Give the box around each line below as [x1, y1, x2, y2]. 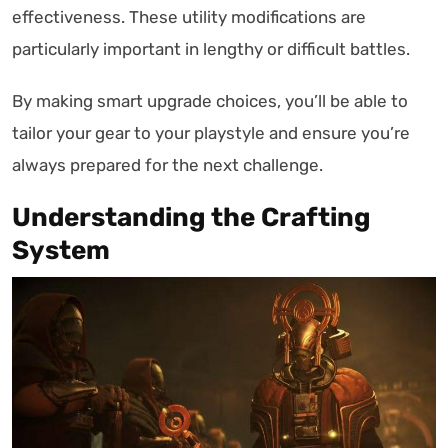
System [12, 234, 110, 266]
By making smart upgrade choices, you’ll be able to [12, 90, 408, 111]
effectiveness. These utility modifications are [12, 6, 366, 27]
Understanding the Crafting [12, 201, 370, 233]
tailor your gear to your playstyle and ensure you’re [12, 122, 410, 143]
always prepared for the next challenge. [12, 154, 323, 175]
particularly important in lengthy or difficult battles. [12, 38, 410, 59]
